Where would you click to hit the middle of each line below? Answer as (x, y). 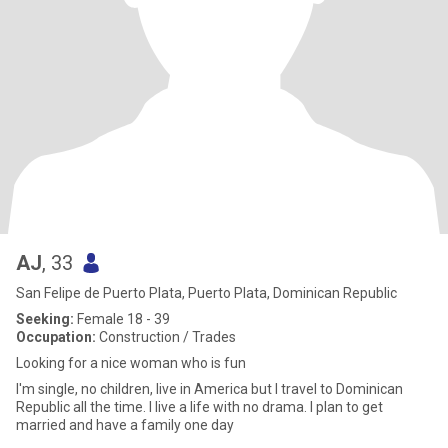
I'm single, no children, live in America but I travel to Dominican (209, 389)
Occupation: (56, 337)
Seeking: (45, 319)
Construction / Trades (166, 337)
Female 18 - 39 (122, 319)
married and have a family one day (125, 425)
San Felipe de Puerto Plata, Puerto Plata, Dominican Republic (206, 293)
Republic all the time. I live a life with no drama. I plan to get (199, 407)
